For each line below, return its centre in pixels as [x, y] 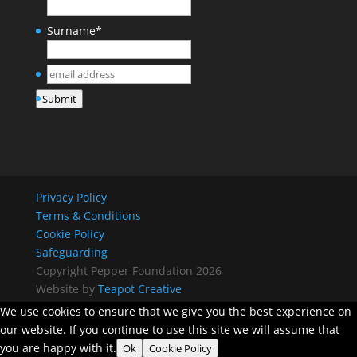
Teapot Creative [139, 288]
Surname [71, 31]
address [67, 92]
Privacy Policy [71, 197]
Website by [67, 288]
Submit [59, 99]
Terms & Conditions [88, 215]
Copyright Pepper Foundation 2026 [128, 270]
